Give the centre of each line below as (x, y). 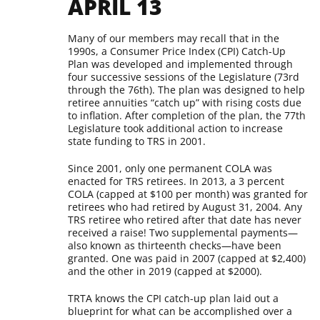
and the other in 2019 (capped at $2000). (165, 271)
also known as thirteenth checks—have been (175, 245)
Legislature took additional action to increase (176, 128)
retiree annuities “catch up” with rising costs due (185, 102)
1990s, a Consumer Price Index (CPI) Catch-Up (177, 51)
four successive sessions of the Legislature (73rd (184, 77)
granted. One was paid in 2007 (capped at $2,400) (187, 258)
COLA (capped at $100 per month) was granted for (188, 194)
